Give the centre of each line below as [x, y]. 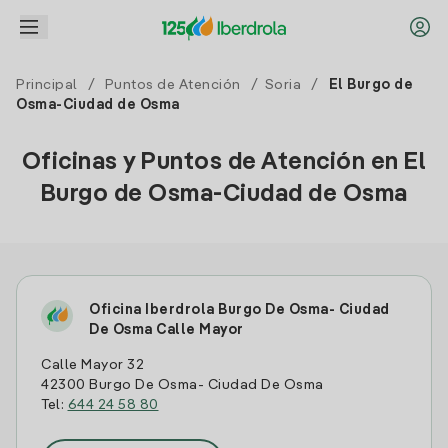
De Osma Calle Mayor [166, 330]
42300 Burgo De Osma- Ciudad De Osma [182, 385]
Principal [47, 85]
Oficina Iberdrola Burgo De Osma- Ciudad [239, 310]
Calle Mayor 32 [92, 365]
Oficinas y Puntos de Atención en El [224, 163]
